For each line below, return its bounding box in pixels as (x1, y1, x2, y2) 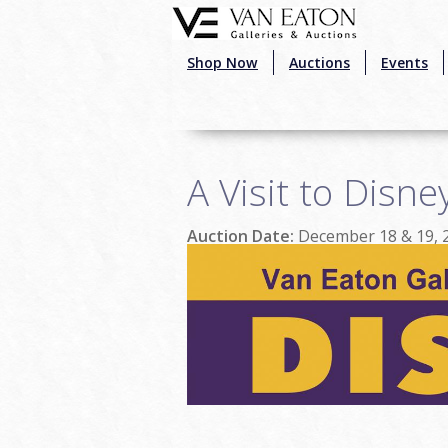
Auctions (289, 53, 350, 72)
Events (381, 53, 428, 72)
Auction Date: (187, 224, 298, 247)
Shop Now (187, 53, 258, 72)
